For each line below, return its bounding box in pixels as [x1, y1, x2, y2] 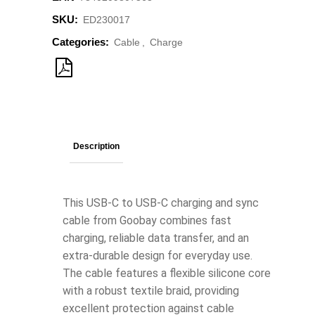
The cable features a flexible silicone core [63, 266, 271, 281]
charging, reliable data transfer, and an [63, 231, 249, 245]
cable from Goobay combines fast [63, 214, 231, 228]
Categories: [52, 36, 112, 49]
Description [73, 141, 120, 152]
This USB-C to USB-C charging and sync [63, 196, 259, 210]
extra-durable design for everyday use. [63, 249, 252, 263]
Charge [150, 37, 183, 49]
